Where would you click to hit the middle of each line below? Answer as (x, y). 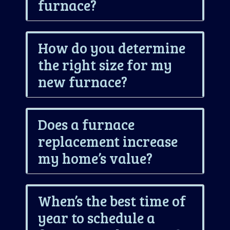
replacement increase (108, 141)
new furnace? (83, 81)
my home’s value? (95, 158)
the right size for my (105, 64)
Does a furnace (86, 124)
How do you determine (112, 47)
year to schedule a (97, 217)
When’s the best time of (112, 200)
